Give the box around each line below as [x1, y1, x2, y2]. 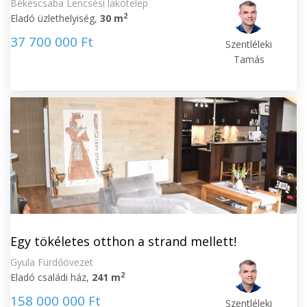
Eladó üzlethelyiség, [10, 12, 100, 25]
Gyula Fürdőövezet [10, 256, 93, 269]
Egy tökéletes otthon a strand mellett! [10, 233, 236, 249]
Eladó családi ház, [10, 271, 92, 284]
